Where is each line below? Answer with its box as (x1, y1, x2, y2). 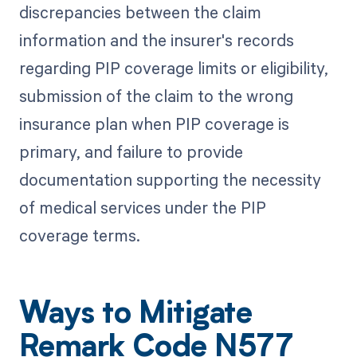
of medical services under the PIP (18, 195, 266, 218)
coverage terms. (18, 223, 140, 246)
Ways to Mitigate (18, 300, 253, 331)
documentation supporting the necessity (18, 167, 321, 190)
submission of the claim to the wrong (18, 84, 293, 107)
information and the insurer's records (18, 28, 294, 51)
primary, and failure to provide (18, 139, 243, 163)
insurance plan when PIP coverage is (18, 112, 289, 135)
